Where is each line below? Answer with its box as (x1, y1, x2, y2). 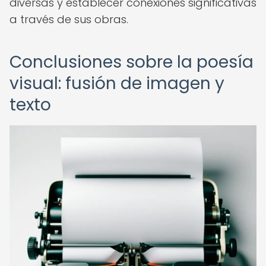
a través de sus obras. (9, 12, 128, 27)
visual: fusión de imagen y (9, 72, 224, 95)
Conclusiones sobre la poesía (9, 50, 254, 74)
